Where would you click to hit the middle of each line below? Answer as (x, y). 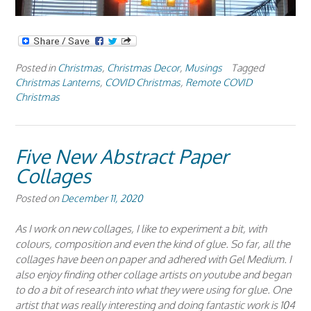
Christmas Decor (143, 68)
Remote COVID (219, 82)
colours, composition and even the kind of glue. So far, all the (153, 244)
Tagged (247, 68)
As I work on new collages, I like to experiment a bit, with (141, 228)
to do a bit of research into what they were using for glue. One (153, 289)
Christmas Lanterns (58, 82)
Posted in (36, 68)
